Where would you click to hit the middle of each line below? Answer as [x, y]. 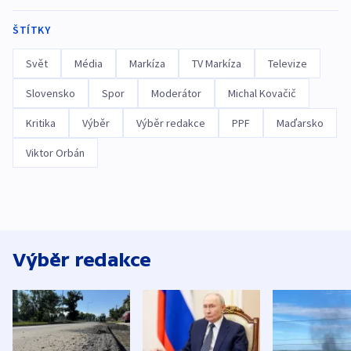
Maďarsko [300, 123]
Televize [288, 63]
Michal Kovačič [262, 93]
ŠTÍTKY [31, 30]
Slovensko [51, 93]
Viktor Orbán [55, 153]
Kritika [41, 123]
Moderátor [176, 93]
